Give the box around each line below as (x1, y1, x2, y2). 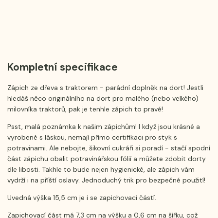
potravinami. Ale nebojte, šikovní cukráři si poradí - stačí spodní (7, 143, 210, 152)
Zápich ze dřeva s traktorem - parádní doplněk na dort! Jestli (7, 83, 203, 92)
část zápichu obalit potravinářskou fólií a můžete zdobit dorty (7, 154, 206, 163)
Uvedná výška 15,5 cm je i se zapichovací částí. (7, 193, 156, 202)
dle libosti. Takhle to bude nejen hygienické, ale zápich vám (7, 164, 195, 174)
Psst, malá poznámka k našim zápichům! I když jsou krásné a (7, 122, 200, 131)
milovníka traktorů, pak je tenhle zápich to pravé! (7, 104, 163, 113)
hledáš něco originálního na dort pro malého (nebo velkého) (7, 93, 199, 103)
